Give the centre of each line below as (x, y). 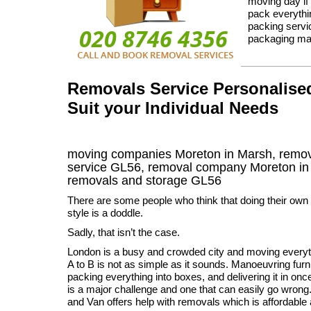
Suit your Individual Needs (173, 108)
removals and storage (129, 180)
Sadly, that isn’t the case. (124, 232)
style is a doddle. (105, 213)
